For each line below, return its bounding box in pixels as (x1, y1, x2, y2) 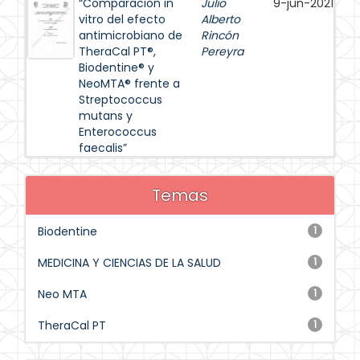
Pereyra (201, 43, 243, 59)
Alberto (201, 11, 240, 27)
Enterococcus (79, 124, 157, 140)
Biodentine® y (79, 59, 154, 76)
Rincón (201, 27, 239, 43)
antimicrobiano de (79, 27, 182, 43)
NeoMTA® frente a (79, 76, 180, 92)
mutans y (79, 108, 133, 124)
